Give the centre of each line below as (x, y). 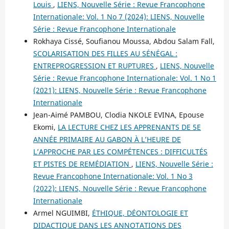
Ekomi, (45, 127)
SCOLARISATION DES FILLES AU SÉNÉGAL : (105, 53)
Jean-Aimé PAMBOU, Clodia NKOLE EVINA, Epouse (118, 114)
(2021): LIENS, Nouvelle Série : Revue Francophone (120, 90)
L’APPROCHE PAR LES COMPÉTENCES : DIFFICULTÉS (120, 151)
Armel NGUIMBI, (62, 213)
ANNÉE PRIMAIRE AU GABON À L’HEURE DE (107, 139)
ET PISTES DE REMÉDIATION (82, 164)
